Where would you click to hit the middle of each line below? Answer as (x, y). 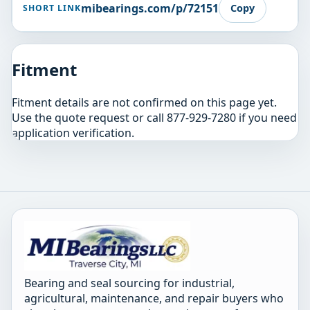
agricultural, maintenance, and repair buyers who (154, 299)
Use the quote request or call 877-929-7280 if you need (154, 117)
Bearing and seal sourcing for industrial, (130, 283)
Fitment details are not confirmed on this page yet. (144, 102)
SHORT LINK (52, 8)
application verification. (73, 133)
